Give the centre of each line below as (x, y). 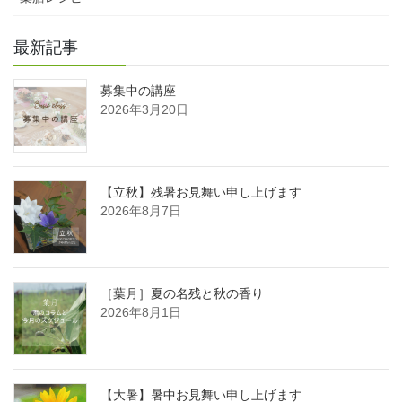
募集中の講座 (138, 91)
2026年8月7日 (141, 211)
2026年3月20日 (144, 110)
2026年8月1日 (141, 313)
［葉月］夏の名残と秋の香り (182, 294)
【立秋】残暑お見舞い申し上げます (201, 192)
